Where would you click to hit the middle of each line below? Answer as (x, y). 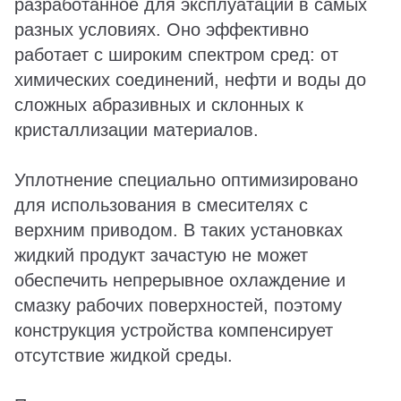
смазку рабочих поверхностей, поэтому (178, 305)
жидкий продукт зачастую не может (161, 255)
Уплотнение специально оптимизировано (186, 180)
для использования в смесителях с (161, 205)
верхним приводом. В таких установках (179, 230)
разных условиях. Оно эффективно (162, 30)
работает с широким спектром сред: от (176, 55)
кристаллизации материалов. (137, 130)
